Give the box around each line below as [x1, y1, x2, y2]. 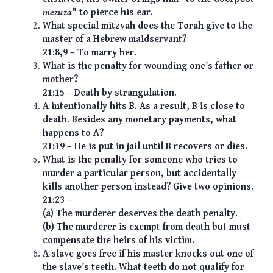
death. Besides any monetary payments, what [43, 114, 236, 126]
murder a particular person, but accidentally [43, 168, 236, 180]
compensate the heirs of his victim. [43, 235, 194, 247]
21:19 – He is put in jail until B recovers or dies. [43, 141, 247, 153]
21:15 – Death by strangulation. [43, 87, 177, 99]
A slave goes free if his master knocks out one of [43, 248, 253, 260]
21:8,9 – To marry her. [43, 47, 136, 59]
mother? [43, 74, 78, 86]
